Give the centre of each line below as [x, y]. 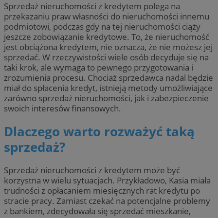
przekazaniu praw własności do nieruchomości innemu [107, 16]
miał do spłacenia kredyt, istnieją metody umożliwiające [108, 88]
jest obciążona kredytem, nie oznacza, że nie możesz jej [108, 47]
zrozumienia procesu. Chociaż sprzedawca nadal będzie [109, 77]
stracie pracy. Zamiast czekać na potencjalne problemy [107, 201]
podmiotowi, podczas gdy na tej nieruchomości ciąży [102, 26]
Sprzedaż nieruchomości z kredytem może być [92, 170]
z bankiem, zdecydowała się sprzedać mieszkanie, [97, 211]
